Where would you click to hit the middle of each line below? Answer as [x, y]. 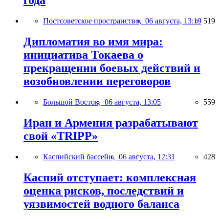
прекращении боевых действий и [112, 68]
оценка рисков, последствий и [104, 190]
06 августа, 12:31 [147, 156]
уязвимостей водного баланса [101, 204]
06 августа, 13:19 [173, 21]
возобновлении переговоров [97, 81]
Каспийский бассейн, [81, 156]
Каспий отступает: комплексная [110, 177]
